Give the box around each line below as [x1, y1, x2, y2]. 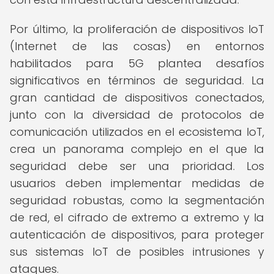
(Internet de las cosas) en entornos [10, 39, 264, 54]
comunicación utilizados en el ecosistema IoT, [10, 124, 264, 139]
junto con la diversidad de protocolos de [10, 107, 264, 122]
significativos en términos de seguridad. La [10, 73, 264, 88]
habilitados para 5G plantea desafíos [10, 56, 264, 71]
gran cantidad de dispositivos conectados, [10, 90, 264, 105]
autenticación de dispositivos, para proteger [10, 227, 264, 242]
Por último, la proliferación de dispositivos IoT [10, 21, 264, 37]
